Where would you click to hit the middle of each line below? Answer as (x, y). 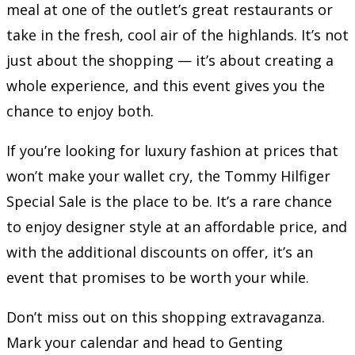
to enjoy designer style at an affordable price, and (177, 227)
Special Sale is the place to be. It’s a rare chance (169, 202)
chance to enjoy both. (80, 111)
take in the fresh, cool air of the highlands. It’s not (177, 35)
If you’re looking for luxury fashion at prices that (172, 151)
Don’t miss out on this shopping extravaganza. (166, 317)
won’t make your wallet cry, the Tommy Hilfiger (168, 176)
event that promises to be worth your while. (158, 278)
